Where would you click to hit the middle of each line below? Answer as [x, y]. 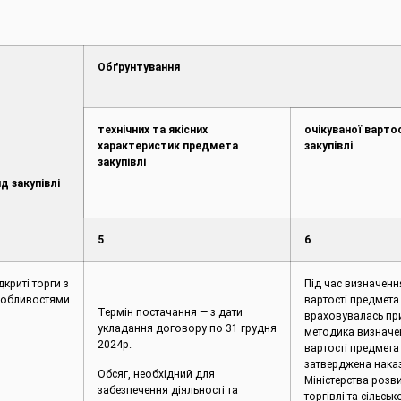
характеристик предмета [167, 146]
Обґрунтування [138, 68]
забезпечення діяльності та [167, 390]
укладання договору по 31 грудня [187, 329]
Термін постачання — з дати [170, 313]
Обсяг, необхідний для [156, 374]
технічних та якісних [152, 130]
